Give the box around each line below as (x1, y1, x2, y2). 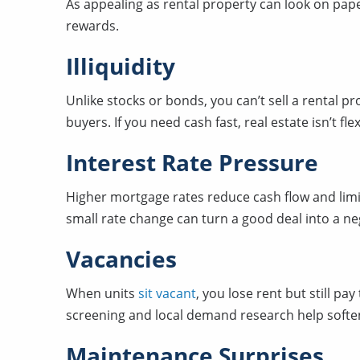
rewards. (66, 17, 119, 35)
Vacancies (66, 243, 177, 274)
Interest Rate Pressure (66, 147, 318, 178)
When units (66, 284, 138, 302)
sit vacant (138, 284, 196, 302)
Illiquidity (66, 51, 175, 81)
